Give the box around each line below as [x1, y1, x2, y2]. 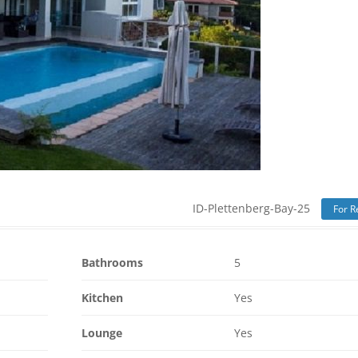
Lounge [81, 325, 122, 340]
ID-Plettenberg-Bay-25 [193, 201, 311, 216]
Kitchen [81, 290, 123, 305]
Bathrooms [81, 255, 143, 270]
